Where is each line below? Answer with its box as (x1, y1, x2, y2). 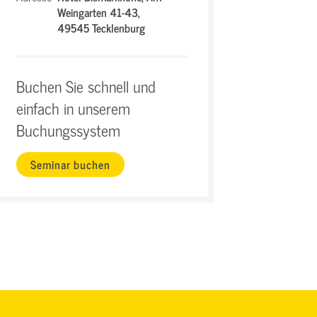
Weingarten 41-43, (57, 3, 141, 21)
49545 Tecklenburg (57, 18, 146, 37)
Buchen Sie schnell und (16, 73, 156, 99)
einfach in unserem (16, 95, 131, 121)
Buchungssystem (16, 117, 121, 143)
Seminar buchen (30, 154, 110, 173)
